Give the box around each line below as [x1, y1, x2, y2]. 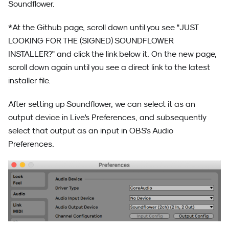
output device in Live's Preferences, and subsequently [8, 112, 206, 122]
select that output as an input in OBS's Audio [8, 126, 173, 135]
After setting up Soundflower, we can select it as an [8, 99, 195, 109]
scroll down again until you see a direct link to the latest [8, 62, 210, 72]
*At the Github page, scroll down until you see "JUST [8, 22, 199, 32]
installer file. [8, 76, 51, 85]
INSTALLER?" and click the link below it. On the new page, [8, 49, 217, 59]
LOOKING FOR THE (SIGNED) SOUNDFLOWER [8, 36, 174, 45]
